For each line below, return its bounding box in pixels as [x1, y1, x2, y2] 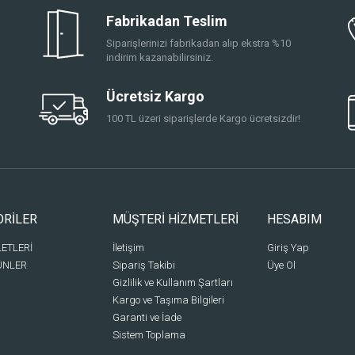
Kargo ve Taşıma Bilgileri [112, 293, 224, 306]
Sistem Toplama [112, 328, 185, 341]
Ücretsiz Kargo [106, 87, 204, 105]
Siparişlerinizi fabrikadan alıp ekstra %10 [106, 36, 291, 49]
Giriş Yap [266, 241, 309, 254]
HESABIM [266, 211, 322, 227]
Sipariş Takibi [112, 258, 175, 271]
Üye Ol [266, 258, 296, 271]
